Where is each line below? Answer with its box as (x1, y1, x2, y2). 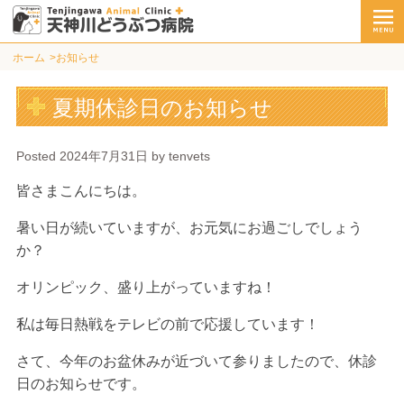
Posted (15, 148, 60, 163)
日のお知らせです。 (15, 375, 146, 391)
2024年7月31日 (59, 148, 148, 163)
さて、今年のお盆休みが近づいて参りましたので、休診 (15, 353, 377, 369)
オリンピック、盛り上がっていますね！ (15, 279, 276, 295)
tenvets (168, 148, 210, 163)
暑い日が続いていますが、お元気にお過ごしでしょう (15, 219, 363, 235)
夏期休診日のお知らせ (51, 95, 272, 120)
